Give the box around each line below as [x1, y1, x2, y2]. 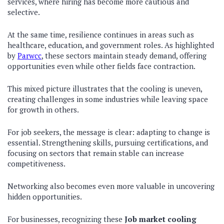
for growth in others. [7, 104, 79, 115]
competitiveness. [7, 158, 65, 169]
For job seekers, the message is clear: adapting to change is [7, 127, 210, 137]
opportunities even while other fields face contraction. [7, 61, 195, 71]
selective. [7, 7, 40, 17]
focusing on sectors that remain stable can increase [7, 148, 184, 158]
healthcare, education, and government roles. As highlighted [7, 40, 214, 50]
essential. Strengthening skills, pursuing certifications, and [7, 137, 208, 148]
